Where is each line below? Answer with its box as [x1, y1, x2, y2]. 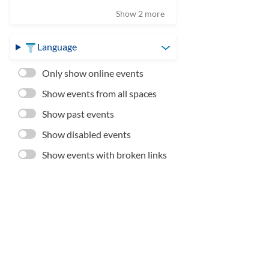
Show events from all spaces [42, 88, 157, 99]
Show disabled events [42, 128, 131, 140]
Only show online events [42, 67, 144, 79]
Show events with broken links [42, 149, 167, 160]
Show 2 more [116, 8, 165, 19]
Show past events [42, 108, 114, 119]
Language [37, 41, 77, 52]
